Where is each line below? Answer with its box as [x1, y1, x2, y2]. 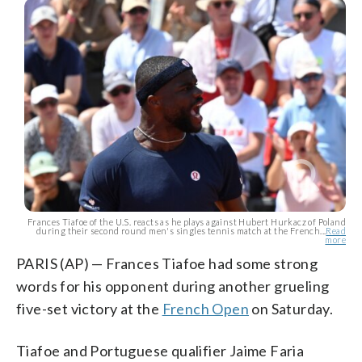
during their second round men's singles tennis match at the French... [36, 225, 326, 236]
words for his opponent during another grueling [16, 276, 330, 295]
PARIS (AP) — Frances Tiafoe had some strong [16, 254, 318, 272]
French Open [162, 299, 250, 318]
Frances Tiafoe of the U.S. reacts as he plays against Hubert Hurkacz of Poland [27, 216, 346, 227]
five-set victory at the [16, 299, 162, 318]
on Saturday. [249, 299, 334, 318]
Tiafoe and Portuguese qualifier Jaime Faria [16, 341, 305, 360]
